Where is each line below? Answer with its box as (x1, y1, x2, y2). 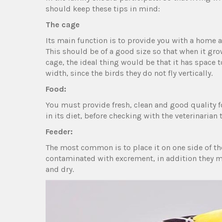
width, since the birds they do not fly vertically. (46, 68, 213, 78)
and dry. (46, 165, 74, 174)
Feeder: (46, 127, 73, 137)
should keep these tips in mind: (46, 4, 160, 14)
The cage (46, 20, 80, 30)
